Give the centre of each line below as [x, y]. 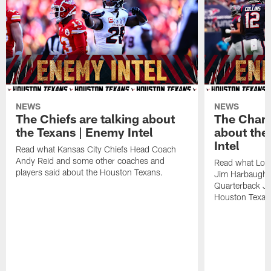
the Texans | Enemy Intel [85, 132]
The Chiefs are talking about [96, 118]
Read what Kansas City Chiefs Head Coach [96, 149]
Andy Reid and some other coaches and [90, 160]
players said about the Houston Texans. [90, 172]
